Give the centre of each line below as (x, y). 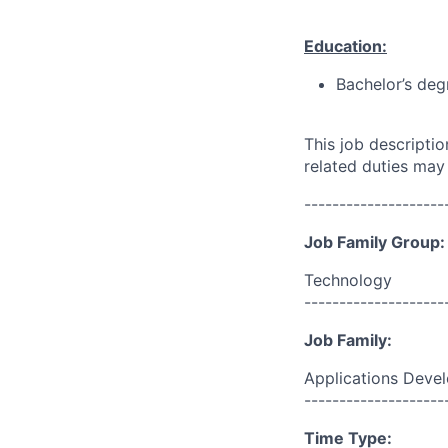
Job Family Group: (374, 242)
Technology (348, 280)
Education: (345, 46)
